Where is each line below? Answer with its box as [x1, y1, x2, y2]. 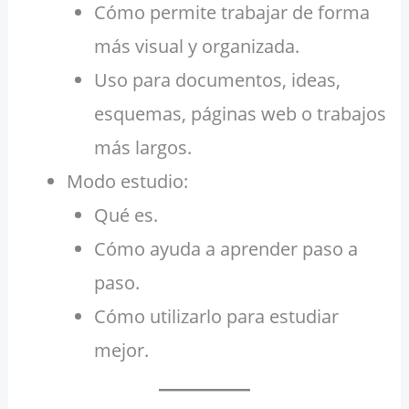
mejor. [93, 338, 149, 363]
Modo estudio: [66, 169, 188, 194]
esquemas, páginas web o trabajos [93, 101, 386, 127]
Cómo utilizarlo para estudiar [93, 304, 339, 330]
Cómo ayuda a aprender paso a [93, 236, 358, 262]
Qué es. [93, 203, 158, 228]
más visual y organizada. [93, 34, 299, 59]
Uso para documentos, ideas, [93, 68, 341, 93]
